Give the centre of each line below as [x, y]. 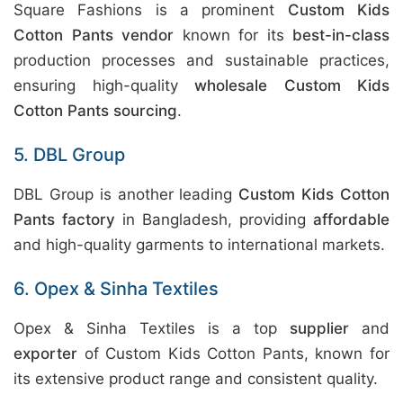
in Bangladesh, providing [214, 219]
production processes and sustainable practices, [201, 60]
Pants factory [64, 219]
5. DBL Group [69, 155]
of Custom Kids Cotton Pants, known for [233, 354]
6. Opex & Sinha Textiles [116, 289]
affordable [351, 219]
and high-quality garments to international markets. [199, 245]
